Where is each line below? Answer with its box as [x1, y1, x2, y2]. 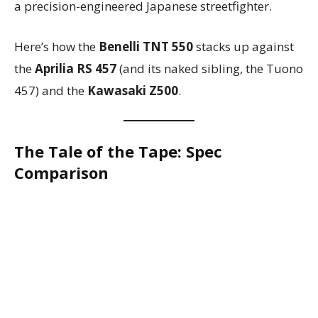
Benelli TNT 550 [99, 38, 193, 55]
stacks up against [193, 38, 294, 55]
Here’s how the [14, 38, 99, 55]
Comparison [14, 161, 109, 183]
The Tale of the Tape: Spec [14, 140, 222, 162]
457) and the [14, 82, 87, 99]
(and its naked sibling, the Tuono [116, 60, 303, 77]
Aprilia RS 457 [35, 60, 116, 77]
